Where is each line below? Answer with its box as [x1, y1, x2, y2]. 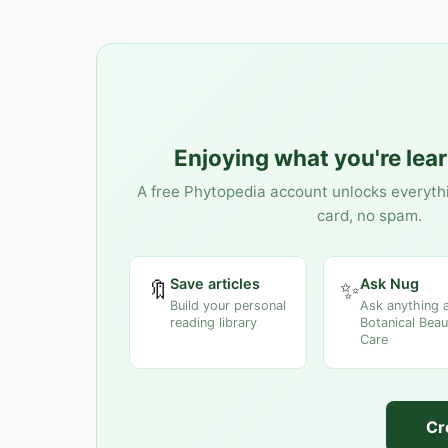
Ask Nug [359, 274, 419, 292]
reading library [170, 314, 257, 330]
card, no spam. [316, 205, 422, 225]
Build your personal [170, 297, 286, 313]
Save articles [170, 274, 260, 292]
